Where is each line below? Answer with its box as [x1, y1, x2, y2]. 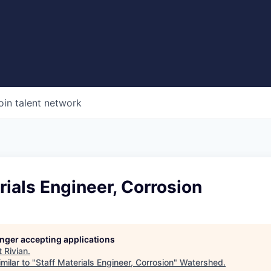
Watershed [180, 257, 223, 268]
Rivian [4, 246, 28, 256]
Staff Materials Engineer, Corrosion [36, 257, 174, 268]
